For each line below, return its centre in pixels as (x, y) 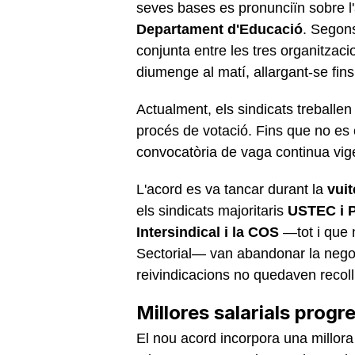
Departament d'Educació (219, 29)
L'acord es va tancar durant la (232, 189)
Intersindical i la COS (208, 232)
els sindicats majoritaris (212, 210)
